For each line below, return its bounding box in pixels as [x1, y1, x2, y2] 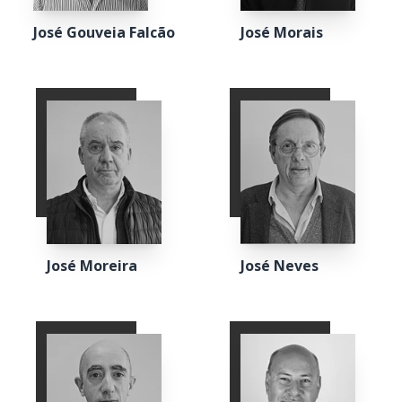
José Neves [240, 256, 319, 275]
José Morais [240, 22, 323, 42]
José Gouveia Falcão [33, 22, 175, 42]
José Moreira [47, 256, 137, 275]
